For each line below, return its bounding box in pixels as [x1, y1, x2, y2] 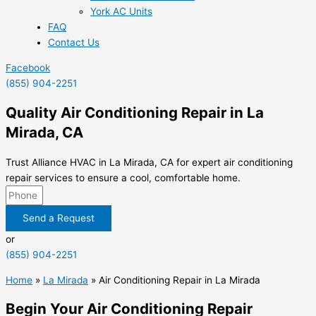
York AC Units [90, 6, 152, 18]
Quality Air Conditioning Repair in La [6, 104, 264, 122]
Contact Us [48, 37, 99, 49]
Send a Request [23, 212, 95, 224]
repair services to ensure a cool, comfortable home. [6, 172, 241, 184]
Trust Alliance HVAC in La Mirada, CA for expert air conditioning [6, 157, 293, 169]
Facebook [6, 62, 50, 74]
